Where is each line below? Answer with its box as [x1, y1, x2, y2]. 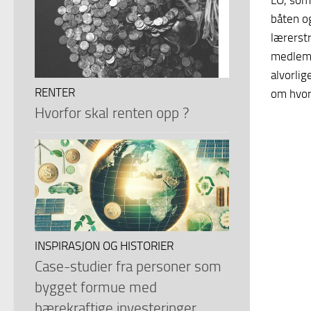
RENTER [35, 86, 75, 100]
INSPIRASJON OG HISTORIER [35, 239, 174, 253]
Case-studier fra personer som [35, 258, 221, 276]
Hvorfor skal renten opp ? [35, 104, 189, 122]
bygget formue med [35, 278, 157, 296]
